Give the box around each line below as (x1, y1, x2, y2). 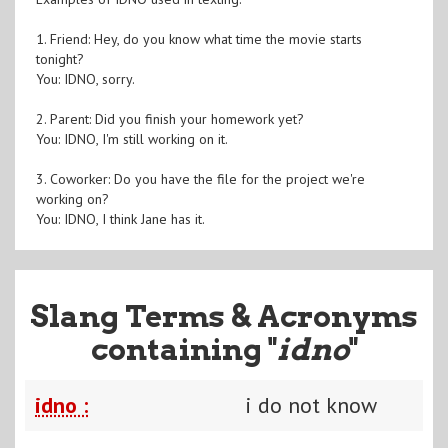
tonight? (35, 49, 84, 68)
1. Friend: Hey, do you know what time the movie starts (35, 29, 362, 48)
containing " (90, 330, 277, 367)
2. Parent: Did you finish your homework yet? (35, 109, 304, 128)
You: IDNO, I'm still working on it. (35, 129, 228, 148)
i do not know (245, 390, 377, 419)
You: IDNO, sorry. (35, 69, 135, 88)
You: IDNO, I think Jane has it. (35, 209, 205, 228)
